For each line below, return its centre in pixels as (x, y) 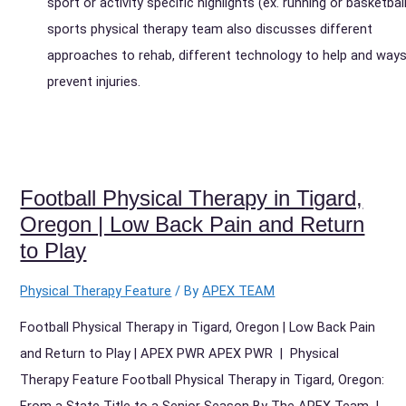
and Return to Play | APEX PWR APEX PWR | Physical (180, 353)
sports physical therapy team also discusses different (209, 29)
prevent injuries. (93, 81)
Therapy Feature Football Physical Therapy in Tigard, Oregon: (203, 379)
